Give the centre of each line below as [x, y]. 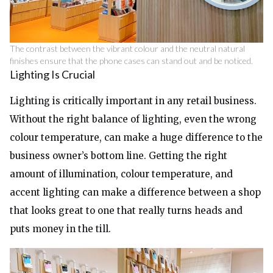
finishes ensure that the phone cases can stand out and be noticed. [131, 61]
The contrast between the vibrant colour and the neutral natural [127, 48]
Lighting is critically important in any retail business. [133, 101]
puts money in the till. [60, 229]
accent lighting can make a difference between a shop [135, 192]
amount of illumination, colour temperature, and [121, 174]
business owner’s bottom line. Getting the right [119, 156]
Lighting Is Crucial [52, 74]
